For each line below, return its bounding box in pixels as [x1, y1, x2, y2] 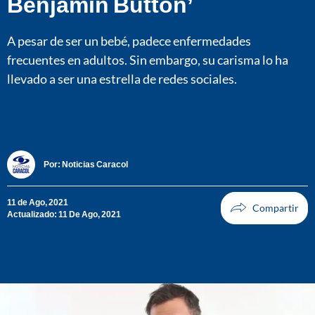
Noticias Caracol [62, 159, 128, 170]
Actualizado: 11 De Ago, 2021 [7, 208, 121, 219]
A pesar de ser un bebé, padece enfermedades [7, 32, 251, 49]
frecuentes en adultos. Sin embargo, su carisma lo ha [7, 51, 288, 67]
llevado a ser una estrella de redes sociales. [7, 70, 237, 86]
